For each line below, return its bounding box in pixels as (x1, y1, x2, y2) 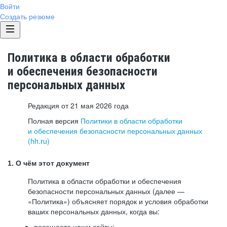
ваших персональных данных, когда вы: (28, 206, 160, 216)
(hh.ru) (28, 136, 50, 146)
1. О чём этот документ (8, 159, 90, 167)
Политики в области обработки (81, 116, 182, 126)
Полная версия (28, 116, 81, 126)
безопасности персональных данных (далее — (28, 186, 184, 196)
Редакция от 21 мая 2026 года (28, 100, 129, 110)
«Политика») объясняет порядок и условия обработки (28, 196, 208, 206)
